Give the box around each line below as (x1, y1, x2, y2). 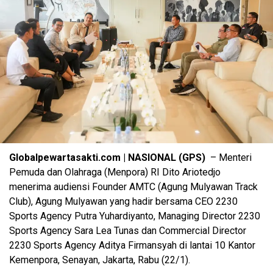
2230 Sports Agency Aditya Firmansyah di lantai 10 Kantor (9, 239, 255, 251)
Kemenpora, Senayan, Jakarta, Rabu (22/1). (9, 253, 190, 266)
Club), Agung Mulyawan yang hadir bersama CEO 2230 (9, 195, 238, 207)
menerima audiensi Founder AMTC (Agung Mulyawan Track (9, 180, 258, 193)
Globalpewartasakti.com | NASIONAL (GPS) (9, 151, 208, 163)
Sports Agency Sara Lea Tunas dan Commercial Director (9, 224, 246, 236)
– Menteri (208, 151, 252, 163)
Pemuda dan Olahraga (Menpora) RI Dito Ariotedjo (9, 166, 221, 178)
